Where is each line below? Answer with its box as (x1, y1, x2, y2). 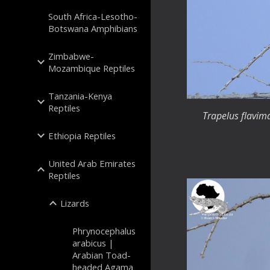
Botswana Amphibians (48, 22, 137, 34)
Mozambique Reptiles (48, 62, 135, 74)
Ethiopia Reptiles (48, 130, 116, 142)
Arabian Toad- (72, 249, 131, 261)
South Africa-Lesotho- (48, 10, 137, 22)
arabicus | (72, 237, 114, 249)
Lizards (60, 197, 89, 209)
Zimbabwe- (48, 50, 94, 62)
